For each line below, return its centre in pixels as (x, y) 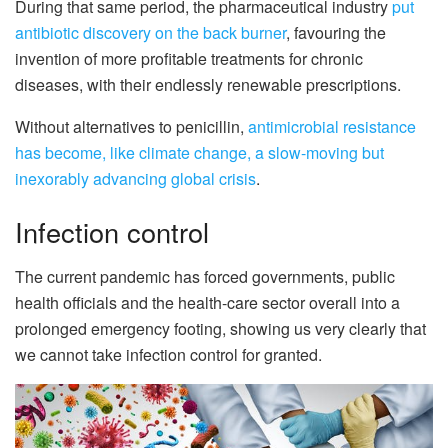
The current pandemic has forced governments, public (205, 276)
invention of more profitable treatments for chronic (189, 58)
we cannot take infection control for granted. (168, 354)
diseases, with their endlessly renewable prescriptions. (208, 84)
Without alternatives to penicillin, (131, 126)
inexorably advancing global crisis (135, 178)
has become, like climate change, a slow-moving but (199, 152)
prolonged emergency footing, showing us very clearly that (220, 328)
